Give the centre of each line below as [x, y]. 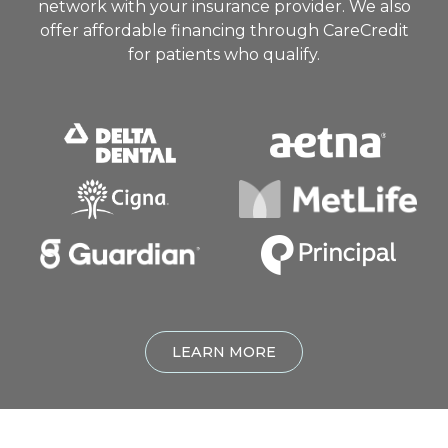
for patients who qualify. [224, 54]
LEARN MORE [224, 351]
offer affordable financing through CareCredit [224, 30]
